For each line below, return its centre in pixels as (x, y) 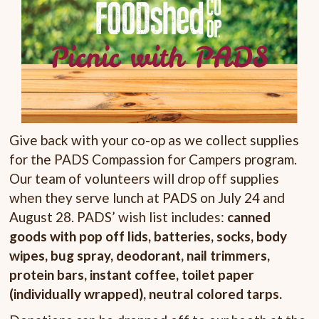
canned (249, 217)
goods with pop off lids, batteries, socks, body (148, 236)
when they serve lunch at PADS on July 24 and (147, 198)
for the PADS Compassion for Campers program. (153, 159)
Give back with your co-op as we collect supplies (155, 140)
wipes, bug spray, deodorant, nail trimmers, (140, 256)
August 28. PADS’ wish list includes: (119, 217)
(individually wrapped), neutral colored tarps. (146, 294)
